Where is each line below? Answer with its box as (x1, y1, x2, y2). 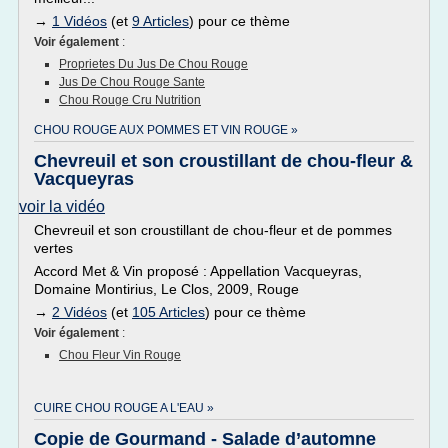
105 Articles (132, 304, 205, 320)
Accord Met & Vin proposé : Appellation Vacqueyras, (34, 263, 362, 279)
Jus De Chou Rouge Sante (59, 75, 205, 89)
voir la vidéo (19, 198, 105, 215)
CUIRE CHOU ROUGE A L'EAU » (34, 401, 214, 415)
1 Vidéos (52, 13, 107, 29)
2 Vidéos (52, 304, 107, 320)
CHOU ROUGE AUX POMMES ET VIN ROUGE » (34, 123, 298, 137)
